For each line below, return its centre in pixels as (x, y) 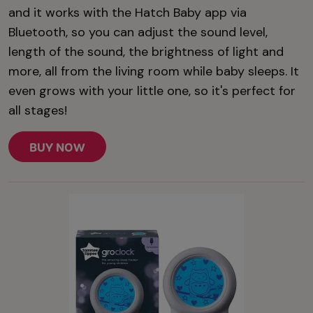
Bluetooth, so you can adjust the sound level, (138, 32)
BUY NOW (57, 148)
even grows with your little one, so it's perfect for (152, 91)
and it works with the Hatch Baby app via (128, 13)
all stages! (38, 111)
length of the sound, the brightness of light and (146, 52)
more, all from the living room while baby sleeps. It (154, 72)
